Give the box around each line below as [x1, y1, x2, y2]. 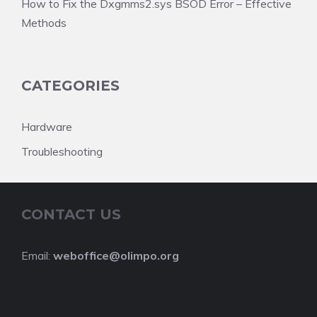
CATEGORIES [21, 77, 120, 94]
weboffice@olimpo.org [53, 248, 179, 263]
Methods [21, 16, 67, 30]
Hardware [21, 120, 72, 134]
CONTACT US [21, 206, 121, 223]
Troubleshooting [21, 144, 103, 158]
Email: [21, 248, 53, 263]
